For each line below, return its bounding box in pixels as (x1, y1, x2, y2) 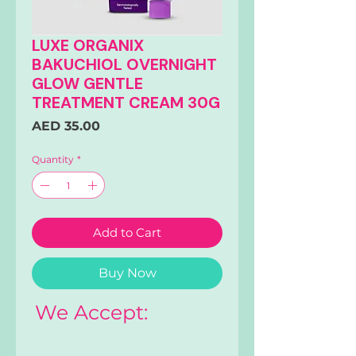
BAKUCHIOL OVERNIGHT (32, 54, 217, 75)
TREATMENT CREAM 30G (32, 92, 220, 114)
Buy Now (98, 265, 157, 281)
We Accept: (35, 300, 148, 325)
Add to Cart (93, 225, 161, 241)
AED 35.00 (32, 118, 100, 134)
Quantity (32, 153, 74, 166)
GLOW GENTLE (32, 73, 143, 95)
